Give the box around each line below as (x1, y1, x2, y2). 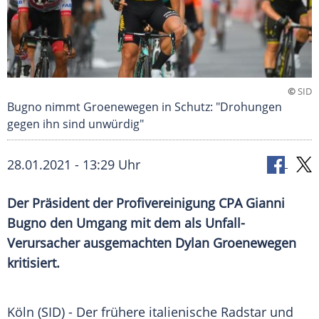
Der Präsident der (7, 194, 116, 212)
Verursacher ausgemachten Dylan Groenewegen (7, 234, 296, 252)
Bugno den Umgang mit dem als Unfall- (7, 214, 245, 232)
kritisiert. (7, 254, 60, 272)
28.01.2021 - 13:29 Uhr (7, 156, 140, 174)
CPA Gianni (215, 194, 285, 212)
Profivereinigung (116, 194, 215, 212)
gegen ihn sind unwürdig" (7, 116, 144, 132)
